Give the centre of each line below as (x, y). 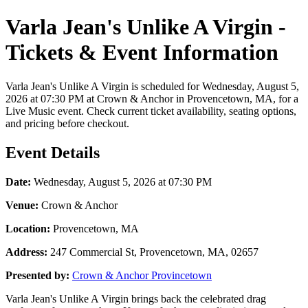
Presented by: (37, 275)
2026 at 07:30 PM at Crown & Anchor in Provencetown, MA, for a (152, 98)
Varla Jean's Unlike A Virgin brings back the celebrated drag (136, 298)
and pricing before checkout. (67, 123)
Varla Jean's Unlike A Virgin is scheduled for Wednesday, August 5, (152, 86)
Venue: (22, 205)
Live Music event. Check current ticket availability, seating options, (151, 111)
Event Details (53, 152)
